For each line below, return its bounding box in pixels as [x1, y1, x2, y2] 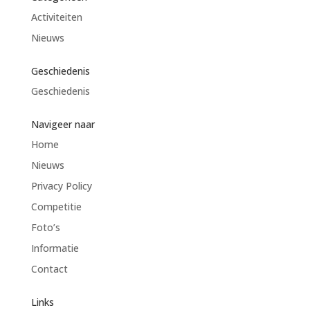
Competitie [30, 200, 82, 213]
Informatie [30, 241, 79, 255]
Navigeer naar [30, 118, 95, 131]
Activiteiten [30, 10, 82, 24]
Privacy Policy [30, 179, 92, 192]
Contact [30, 262, 68, 275]
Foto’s [30, 221, 60, 234]
